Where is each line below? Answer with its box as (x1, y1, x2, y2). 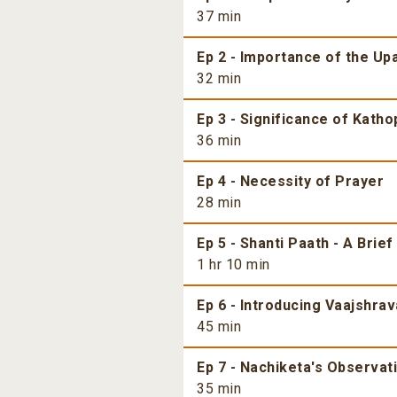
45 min (197, 318, 241, 336)
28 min (197, 194, 241, 212)
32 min (197, 70, 241, 88)
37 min (197, 8, 241, 26)
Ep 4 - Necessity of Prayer (197, 173, 384, 191)
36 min (197, 132, 241, 150)
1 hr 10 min (197, 256, 270, 274)
